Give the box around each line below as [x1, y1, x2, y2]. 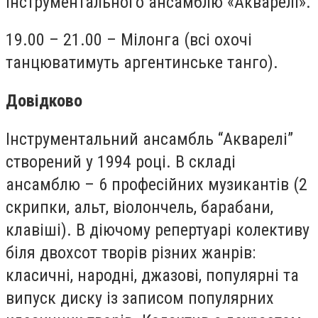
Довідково [6, 90, 82, 111]
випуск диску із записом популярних [6, 287, 274, 308]
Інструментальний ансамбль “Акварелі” [6, 128, 293, 149]
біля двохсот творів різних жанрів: [6, 242, 256, 263]
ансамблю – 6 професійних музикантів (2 [6, 174, 307, 194]
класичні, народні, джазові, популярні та [6, 265, 299, 285]
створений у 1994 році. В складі [6, 151, 236, 172]
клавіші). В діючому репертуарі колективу [6, 219, 309, 240]
